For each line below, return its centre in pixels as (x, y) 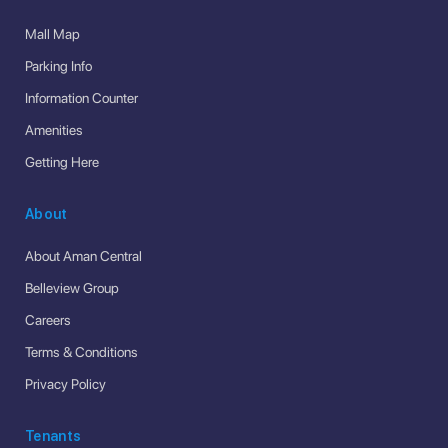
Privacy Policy (65, 383)
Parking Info (58, 66)
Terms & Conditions (81, 351)
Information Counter (81, 98)
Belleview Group (72, 287)
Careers (48, 319)
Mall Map (52, 34)
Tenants (53, 435)
